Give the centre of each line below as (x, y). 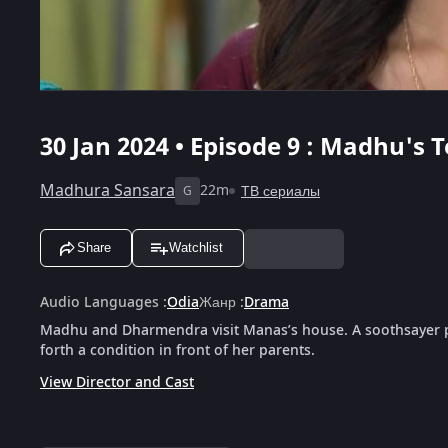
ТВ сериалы (280, 191)
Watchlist (196, 248)
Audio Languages (99, 302)
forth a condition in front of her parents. (177, 350)
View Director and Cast (117, 382)
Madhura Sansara (107, 190)
